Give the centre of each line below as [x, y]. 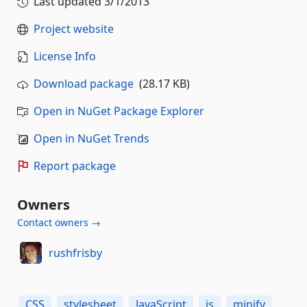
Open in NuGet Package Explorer [119, 111]
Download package [84, 84]
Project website [74, 29]
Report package [75, 166]
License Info [65, 56]
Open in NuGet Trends [91, 138]
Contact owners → [59, 222]
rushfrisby [75, 253]
